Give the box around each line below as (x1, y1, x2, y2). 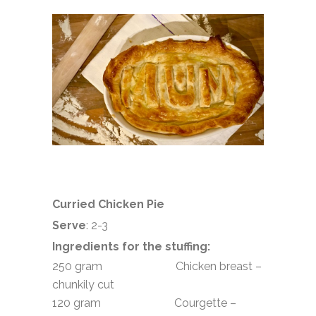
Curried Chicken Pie (52, 197, 164, 211)
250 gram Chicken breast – (52, 259, 262, 273)
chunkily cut (52, 277, 114, 291)
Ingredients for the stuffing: (52, 239, 210, 253)
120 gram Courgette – (52, 296, 236, 310)
